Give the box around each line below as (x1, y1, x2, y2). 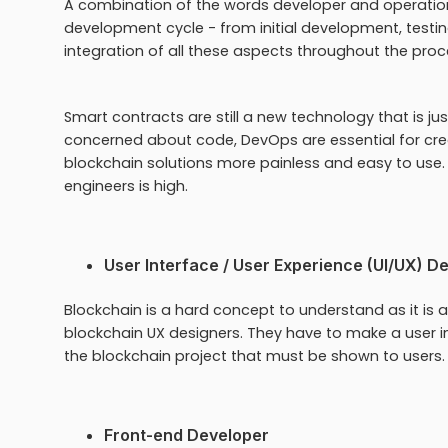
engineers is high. (64, 175, 192, 196)
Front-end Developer (104, 424, 269, 445)
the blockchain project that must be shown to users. (64, 345, 445, 366)
